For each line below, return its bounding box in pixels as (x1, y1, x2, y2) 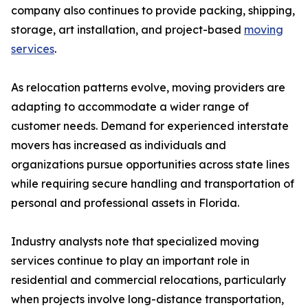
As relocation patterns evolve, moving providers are (11, 80, 285, 95)
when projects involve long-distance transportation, (11, 292, 284, 307)
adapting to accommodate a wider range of (11, 100, 249, 114)
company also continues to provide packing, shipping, (11, 3, 295, 18)
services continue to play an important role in (11, 254, 250, 268)
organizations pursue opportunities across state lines (11, 157, 289, 172)
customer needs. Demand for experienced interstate (11, 119, 289, 133)
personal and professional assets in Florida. (11, 196, 239, 210)
